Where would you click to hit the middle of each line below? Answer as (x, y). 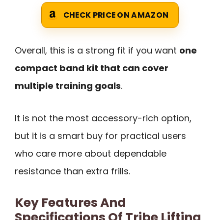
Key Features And (70, 202)
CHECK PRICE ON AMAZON (116, 15)
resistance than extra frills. (72, 171)
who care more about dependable (91, 154)
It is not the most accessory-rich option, (103, 118)
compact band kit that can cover (92, 68)
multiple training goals (68, 85)
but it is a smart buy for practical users (100, 136)
